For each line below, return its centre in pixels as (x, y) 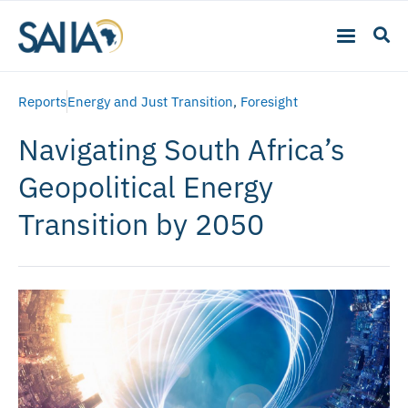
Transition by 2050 (141, 224)
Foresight (269, 101)
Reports (42, 101)
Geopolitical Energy (146, 186)
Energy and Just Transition (150, 101)
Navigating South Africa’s (182, 149)
